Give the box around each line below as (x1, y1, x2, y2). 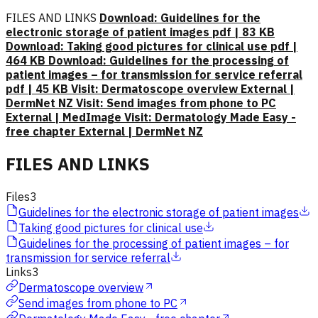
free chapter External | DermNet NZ (6, 124, 203, 139)
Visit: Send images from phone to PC (76, 96, 276, 111)
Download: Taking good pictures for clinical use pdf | (6, 39, 297, 54)
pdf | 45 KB (6, 82, 71, 97)
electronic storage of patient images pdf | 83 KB (6, 25, 275, 40)
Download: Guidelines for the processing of (48, 53, 289, 68)
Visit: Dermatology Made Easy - (124, 110, 296, 125)
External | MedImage (6, 110, 124, 125)
